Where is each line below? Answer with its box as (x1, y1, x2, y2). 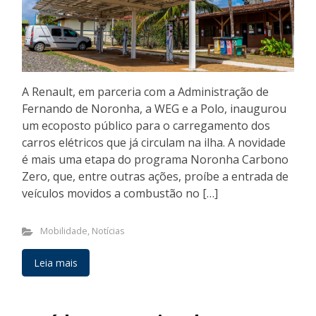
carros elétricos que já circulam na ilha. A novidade (22, 135, 286, 151)
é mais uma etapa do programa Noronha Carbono (22, 152, 288, 168)
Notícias (91, 224, 125, 238)
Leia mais (34, 256, 78, 270)
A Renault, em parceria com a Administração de (22, 84, 269, 100)
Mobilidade (39, 224, 87, 238)
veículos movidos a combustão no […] (22, 186, 218, 202)
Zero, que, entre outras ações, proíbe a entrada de (22, 169, 288, 185)
